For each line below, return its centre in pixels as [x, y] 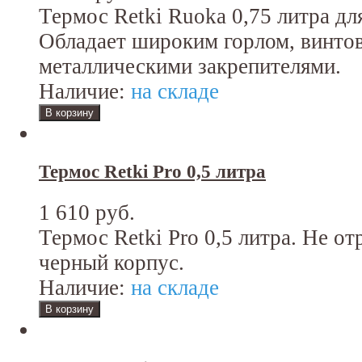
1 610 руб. [87, 213]
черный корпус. [112, 263]
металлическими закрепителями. [190, 67]
